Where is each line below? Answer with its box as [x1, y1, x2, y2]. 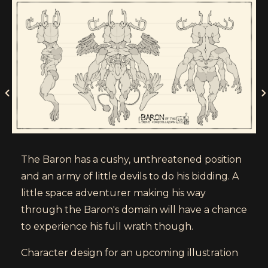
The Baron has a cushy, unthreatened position [21, 153, 242, 165]
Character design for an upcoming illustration [21, 246, 238, 258]
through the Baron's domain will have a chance [21, 203, 247, 215]
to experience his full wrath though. [21, 220, 193, 232]
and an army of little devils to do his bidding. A [21, 170, 239, 182]
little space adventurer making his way [21, 187, 206, 199]
